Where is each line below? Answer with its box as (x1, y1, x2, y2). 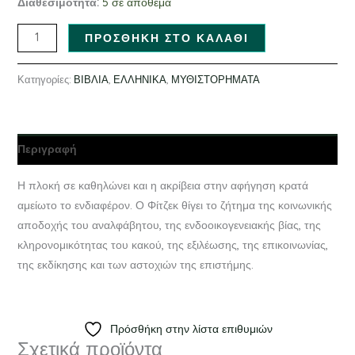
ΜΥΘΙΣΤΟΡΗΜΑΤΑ (170, 72, 260, 86)
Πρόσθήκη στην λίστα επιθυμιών (109, 321, 273, 336)
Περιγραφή (17, 141, 77, 156)
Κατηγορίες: (17, 72, 74, 86)
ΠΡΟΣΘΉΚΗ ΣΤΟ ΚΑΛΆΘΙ (85, 31, 250, 46)
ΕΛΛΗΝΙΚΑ (113, 72, 166, 86)
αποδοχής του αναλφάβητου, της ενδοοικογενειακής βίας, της (17, 217, 321, 232)
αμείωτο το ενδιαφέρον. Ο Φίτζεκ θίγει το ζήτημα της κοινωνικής (17, 197, 332, 212)
